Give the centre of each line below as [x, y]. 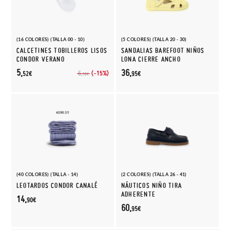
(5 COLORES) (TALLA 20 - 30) [154, 39]
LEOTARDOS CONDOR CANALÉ [57, 186]
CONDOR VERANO [41, 59]
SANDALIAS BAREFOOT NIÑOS [163, 51]
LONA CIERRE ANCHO [151, 59]
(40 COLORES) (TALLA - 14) [47, 174]
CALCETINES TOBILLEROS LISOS [62, 51]
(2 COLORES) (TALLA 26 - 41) [154, 174]
